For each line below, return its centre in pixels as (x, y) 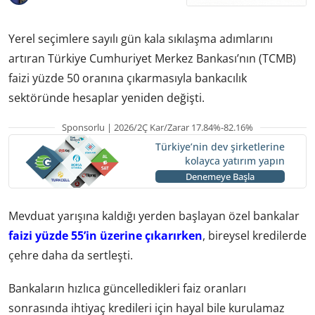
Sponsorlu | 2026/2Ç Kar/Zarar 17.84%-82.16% (157, 127)
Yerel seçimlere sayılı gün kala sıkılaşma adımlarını (141, 38)
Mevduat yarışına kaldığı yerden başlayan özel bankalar (154, 216)
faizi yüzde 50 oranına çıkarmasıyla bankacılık (128, 78)
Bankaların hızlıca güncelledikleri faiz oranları (127, 288)
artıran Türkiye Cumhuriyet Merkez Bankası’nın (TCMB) (152, 58)
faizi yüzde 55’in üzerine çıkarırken (105, 235)
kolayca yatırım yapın (234, 161)
